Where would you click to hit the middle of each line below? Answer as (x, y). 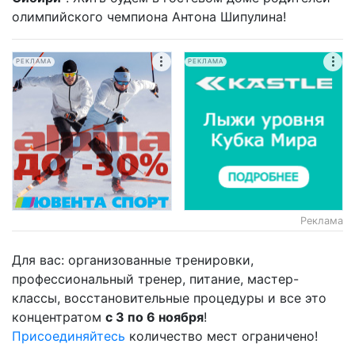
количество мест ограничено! (221, 336)
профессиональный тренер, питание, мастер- (155, 279)
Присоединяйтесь (69, 336)
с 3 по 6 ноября (155, 317)
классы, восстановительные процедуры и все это (169, 298)
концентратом (59, 317)
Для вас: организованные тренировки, (133, 260)
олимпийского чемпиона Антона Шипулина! (151, 16)
